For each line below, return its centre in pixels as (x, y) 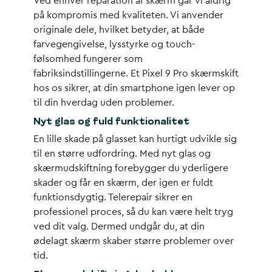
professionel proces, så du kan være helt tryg (133, 212)
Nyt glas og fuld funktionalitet (111, 122)
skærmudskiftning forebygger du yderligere (131, 168)
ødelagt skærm (67, 241)
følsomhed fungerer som (88, 59)
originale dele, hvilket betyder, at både (119, 30)
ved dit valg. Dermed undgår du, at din (119, 226)
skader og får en (70, 183)
